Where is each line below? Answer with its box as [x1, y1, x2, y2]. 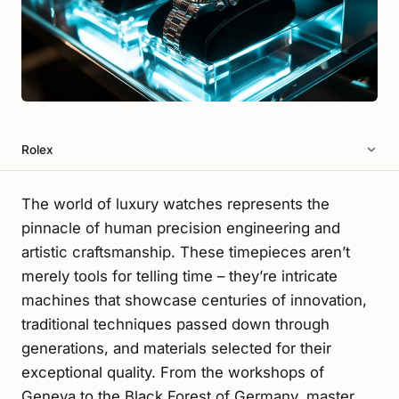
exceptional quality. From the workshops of [21, 362, 324, 381]
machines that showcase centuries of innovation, [21, 290, 367, 309]
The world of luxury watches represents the [21, 194, 330, 213]
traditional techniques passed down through [21, 314, 330, 333]
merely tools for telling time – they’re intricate [21, 266, 338, 285]
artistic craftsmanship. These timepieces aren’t [21, 242, 350, 261]
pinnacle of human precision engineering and [21, 218, 340, 237]
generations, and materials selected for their [21, 338, 331, 357]
